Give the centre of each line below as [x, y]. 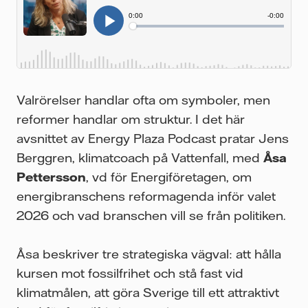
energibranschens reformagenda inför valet [146, 196]
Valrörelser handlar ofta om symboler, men [143, 99]
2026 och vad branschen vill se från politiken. [153, 215]
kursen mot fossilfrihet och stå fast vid [130, 273]
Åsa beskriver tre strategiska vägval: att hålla [149, 253]
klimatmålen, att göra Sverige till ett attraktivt [148, 292]
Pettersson [51, 176]
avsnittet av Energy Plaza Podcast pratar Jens [153, 138]
